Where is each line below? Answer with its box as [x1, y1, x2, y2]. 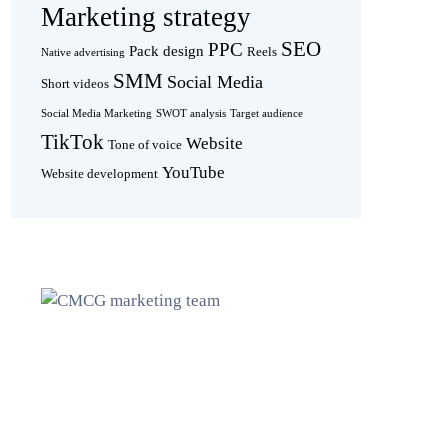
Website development [41, 166, 158, 182]
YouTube [162, 163, 225, 183]
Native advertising [41, 47, 125, 59]
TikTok [41, 130, 104, 155]
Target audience [230, 108, 303, 120]
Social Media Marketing [41, 108, 152, 120]
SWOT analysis [156, 108, 226, 120]
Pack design [129, 43, 204, 60]
